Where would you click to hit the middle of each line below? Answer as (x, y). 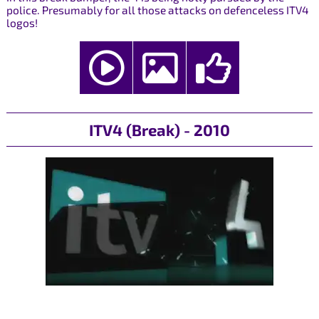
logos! (22, 23)
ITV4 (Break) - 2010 (159, 129)
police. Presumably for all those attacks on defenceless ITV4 (157, 10)
